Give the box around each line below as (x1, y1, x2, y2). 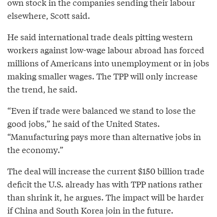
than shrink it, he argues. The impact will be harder (7, 190, 204, 203)
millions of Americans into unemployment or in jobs (7, 56, 209, 69)
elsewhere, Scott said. (7, 9, 90, 21)
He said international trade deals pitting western (7, 30, 193, 43)
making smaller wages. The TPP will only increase (7, 69, 198, 82)
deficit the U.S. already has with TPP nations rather (7, 177, 202, 190)
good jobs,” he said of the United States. (7, 117, 160, 129)
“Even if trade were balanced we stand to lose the (7, 104, 196, 116)
